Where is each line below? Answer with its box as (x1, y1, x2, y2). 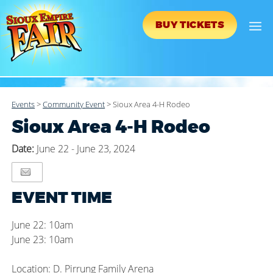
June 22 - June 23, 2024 (37, 142, 136, 155)
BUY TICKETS (155, 18, 225, 32)
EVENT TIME (12, 187, 113, 208)
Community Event (43, 99, 105, 110)
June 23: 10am (12, 233, 74, 247)
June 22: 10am (12, 218, 74, 232)
